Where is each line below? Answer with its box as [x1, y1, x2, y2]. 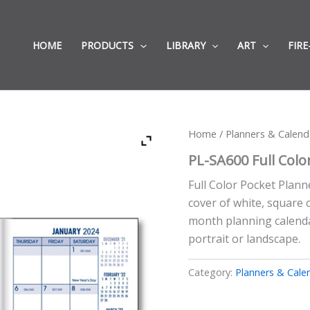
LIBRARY [165, 39, 206, 52]
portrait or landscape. [188, 230, 300, 246]
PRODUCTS [81, 39, 134, 52]
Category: [188, 265, 235, 279]
